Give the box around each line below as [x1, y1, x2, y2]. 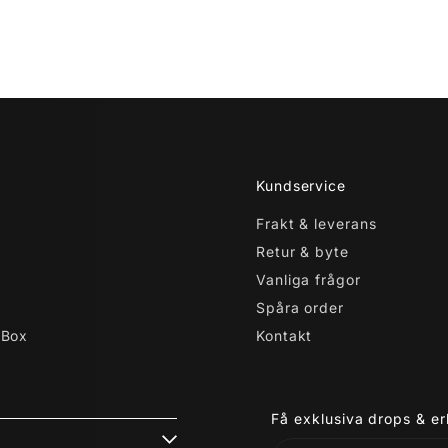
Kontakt [255, 326, 313, 344]
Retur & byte [255, 242, 350, 260]
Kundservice [255, 176, 346, 194]
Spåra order [255, 298, 345, 316]
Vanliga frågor [255, 270, 362, 288]
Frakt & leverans [255, 214, 378, 232]
